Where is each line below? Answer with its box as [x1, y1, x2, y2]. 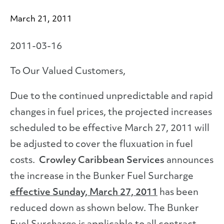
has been [157, 188, 198, 197]
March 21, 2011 [10, 15, 72, 23]
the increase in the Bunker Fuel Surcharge [10, 172, 193, 181]
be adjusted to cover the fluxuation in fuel [10, 140, 193, 149]
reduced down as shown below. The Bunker [10, 204, 199, 213]
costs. [10, 156, 39, 165]
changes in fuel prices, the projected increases [10, 108, 212, 117]
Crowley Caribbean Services [39, 156, 166, 165]
